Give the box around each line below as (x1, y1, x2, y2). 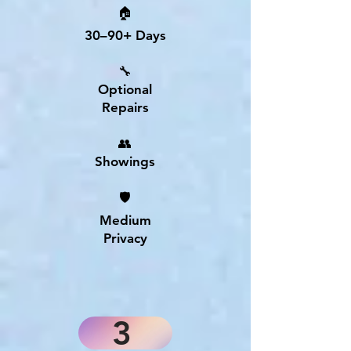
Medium (99, 212, 151, 228)
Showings (95, 154, 155, 169)
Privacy (103, 230, 147, 246)
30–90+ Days (84, 27, 166, 43)
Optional (98, 81, 152, 97)
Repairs (101, 100, 149, 115)
